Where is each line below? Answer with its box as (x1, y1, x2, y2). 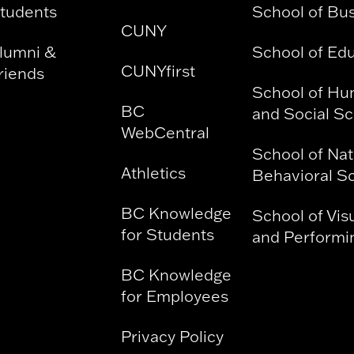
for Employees (120, 286, 228, 307)
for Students (120, 224, 214, 245)
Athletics (120, 163, 186, 183)
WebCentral (120, 122, 209, 143)
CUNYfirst (120, 61, 195, 81)
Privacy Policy (120, 326, 224, 347)
